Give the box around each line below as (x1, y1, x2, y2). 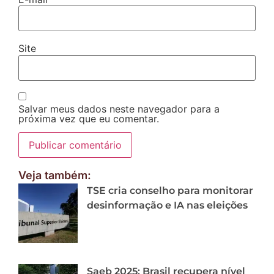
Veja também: (18, 168, 91, 182)
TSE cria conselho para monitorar (87, 184, 253, 196)
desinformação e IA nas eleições (87, 199, 248, 211)
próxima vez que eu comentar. (18, 113, 159, 125)
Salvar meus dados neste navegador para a (18, 103, 220, 115)
